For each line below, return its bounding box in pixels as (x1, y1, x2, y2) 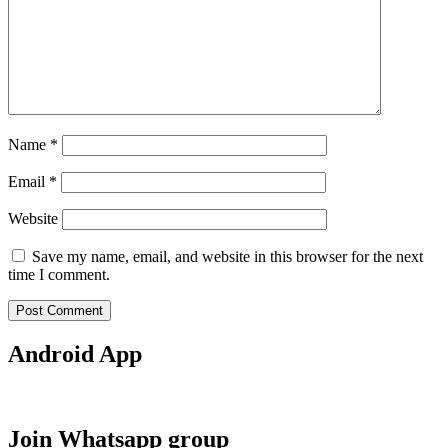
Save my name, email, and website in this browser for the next (32, 248, 423, 266)
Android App (8, 340, 142, 367)
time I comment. (8, 266, 110, 284)
